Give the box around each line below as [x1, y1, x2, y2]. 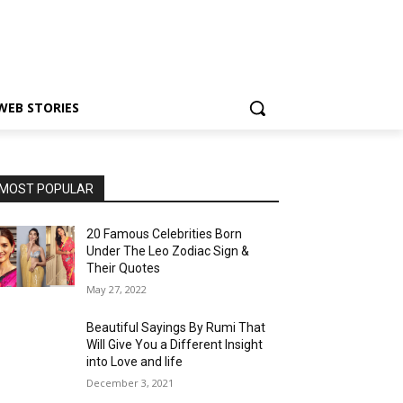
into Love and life [86, 354, 184, 369]
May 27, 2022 [86, 282, 148, 296]
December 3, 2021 [86, 376, 175, 390]
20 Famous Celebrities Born [86, 227, 243, 241]
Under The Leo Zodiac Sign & [86, 244, 250, 258]
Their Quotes [86, 261, 161, 275]
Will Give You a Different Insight [86, 337, 264, 352]
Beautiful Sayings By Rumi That [86, 320, 266, 335]
